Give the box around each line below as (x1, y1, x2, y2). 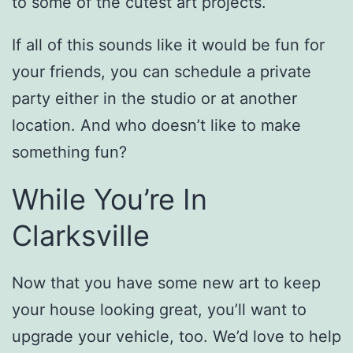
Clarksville (12, 218, 150, 254)
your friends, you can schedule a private (12, 62, 311, 82)
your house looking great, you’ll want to (12, 300, 307, 320)
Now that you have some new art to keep (12, 273, 321, 293)
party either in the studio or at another (12, 89, 297, 109)
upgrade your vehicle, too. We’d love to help (12, 327, 341, 347)
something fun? (12, 143, 127, 162)
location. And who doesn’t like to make (12, 116, 301, 136)
